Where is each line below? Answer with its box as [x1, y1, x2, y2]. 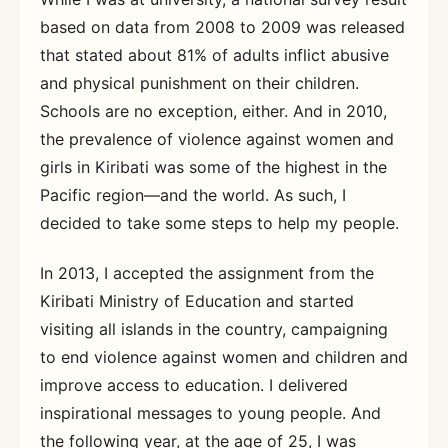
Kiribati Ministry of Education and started [40, 290, 354, 311]
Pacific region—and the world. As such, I [40, 185, 346, 206]
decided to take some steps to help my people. [40, 213, 399, 234]
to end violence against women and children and [40, 346, 408, 367]
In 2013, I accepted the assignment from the [40, 262, 374, 283]
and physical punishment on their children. [40, 73, 359, 94]
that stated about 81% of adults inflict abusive [40, 45, 389, 66]
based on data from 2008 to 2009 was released [40, 17, 405, 38]
